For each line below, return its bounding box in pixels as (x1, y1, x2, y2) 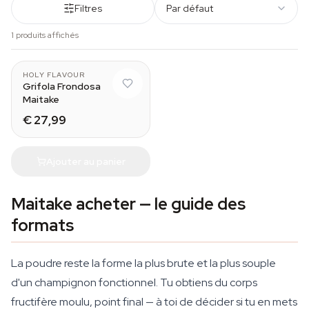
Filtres (74, 2, 102, 14)
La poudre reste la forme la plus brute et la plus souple (11, 256, 276, 270)
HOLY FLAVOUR (23, 70, 86, 79)
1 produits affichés (11, 30, 79, 41)
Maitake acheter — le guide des (11, 193, 246, 215)
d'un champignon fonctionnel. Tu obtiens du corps (11, 275, 257, 290)
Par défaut (166, 2, 213, 14)
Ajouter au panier (46, 154, 126, 168)
